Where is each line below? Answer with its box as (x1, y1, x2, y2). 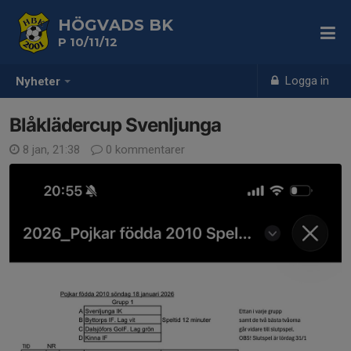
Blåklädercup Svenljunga (9, 114, 221, 136)
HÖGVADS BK (58, 16, 173, 34)
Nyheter (16, 74, 60, 89)
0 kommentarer (103, 143, 185, 157)
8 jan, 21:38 (20, 143, 83, 157)
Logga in (282, 74, 330, 88)
